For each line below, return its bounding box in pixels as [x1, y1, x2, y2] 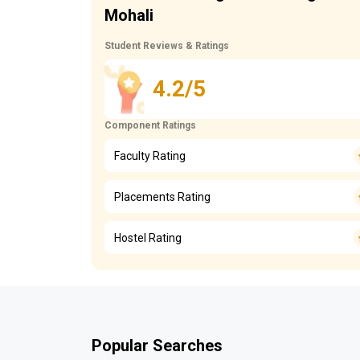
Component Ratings [104, 120, 196, 131]
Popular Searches [92, 336, 223, 355]
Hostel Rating [114, 231, 182, 244]
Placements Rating [114, 190, 211, 203]
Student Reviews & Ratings [104, 40, 229, 51]
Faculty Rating [114, 149, 186, 162]
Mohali [104, 6, 153, 25]
